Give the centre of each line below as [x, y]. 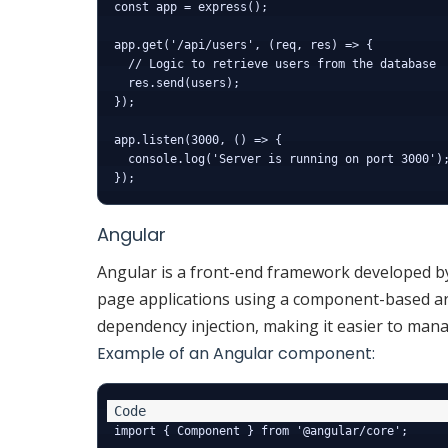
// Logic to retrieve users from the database [275, 64]
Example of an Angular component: [236, 354]
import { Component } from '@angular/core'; [261, 431]
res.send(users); [177, 83]
